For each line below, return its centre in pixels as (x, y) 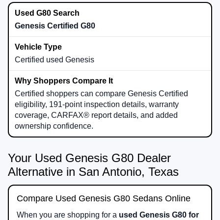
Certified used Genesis (55, 59)
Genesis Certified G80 (55, 26)
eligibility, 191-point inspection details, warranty (97, 104)
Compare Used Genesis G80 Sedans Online (104, 198)
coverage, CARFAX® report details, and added (96, 115)
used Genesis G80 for (159, 215)
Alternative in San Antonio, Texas (93, 171)
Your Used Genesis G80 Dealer (89, 158)
